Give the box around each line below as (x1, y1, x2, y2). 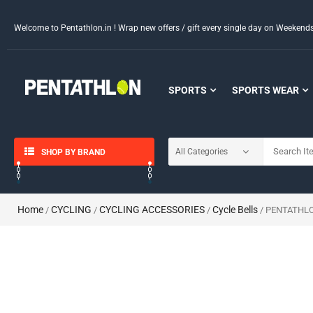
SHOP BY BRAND (41, 147, 105, 157)
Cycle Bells (212, 204, 258, 215)
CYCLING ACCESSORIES (99, 204, 205, 215)
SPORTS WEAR (231, 85, 299, 96)
